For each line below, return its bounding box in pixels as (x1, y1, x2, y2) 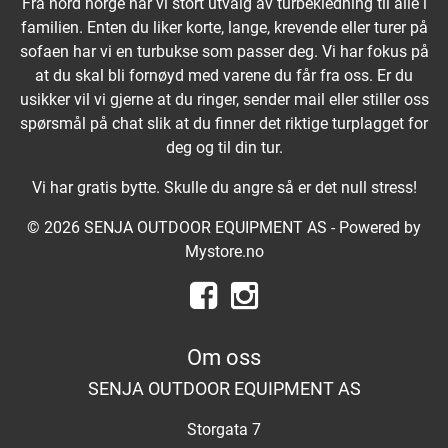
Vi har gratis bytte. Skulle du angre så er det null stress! (31, 178, 417, 198)
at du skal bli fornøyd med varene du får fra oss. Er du (35, 66, 413, 86)
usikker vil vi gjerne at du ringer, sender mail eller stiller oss (19, 90, 429, 110)
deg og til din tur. (165, 138, 283, 158)
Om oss (187, 344, 261, 371)
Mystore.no (184, 242, 264, 262)
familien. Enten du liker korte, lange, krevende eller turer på (20, 18, 428, 38)
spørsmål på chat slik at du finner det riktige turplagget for (20, 114, 428, 134)
